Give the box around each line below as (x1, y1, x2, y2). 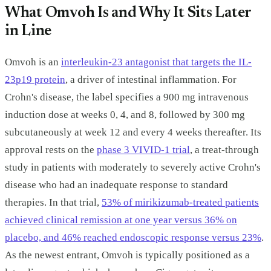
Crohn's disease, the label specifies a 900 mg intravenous (5, 91, 249, 103)
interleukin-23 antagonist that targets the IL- (61, 56, 252, 68)
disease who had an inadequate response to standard (5, 179, 228, 191)
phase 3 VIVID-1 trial (97, 144, 190, 156)
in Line (5, 24, 52, 40)
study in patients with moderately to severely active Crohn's (5, 162, 261, 174)
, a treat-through (190, 144, 259, 156)
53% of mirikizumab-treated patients (102, 197, 259, 209)
